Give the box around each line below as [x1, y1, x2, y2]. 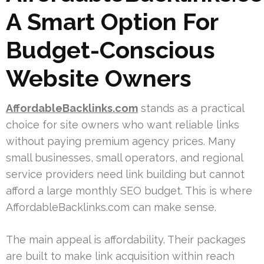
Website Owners [6, 64, 192, 92]
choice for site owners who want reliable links [6, 118, 239, 131]
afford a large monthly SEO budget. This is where [6, 184, 252, 197]
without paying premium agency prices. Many [6, 134, 236, 147]
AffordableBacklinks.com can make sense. [6, 200, 216, 213]
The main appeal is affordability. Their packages [6, 233, 246, 246]
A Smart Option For [6, 7, 218, 35]
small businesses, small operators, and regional [6, 151, 243, 164]
